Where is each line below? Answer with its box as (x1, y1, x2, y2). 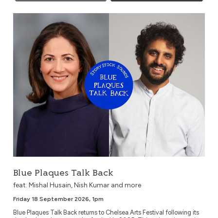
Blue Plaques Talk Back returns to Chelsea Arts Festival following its (13, 208, 199, 216)
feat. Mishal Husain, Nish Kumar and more (13, 181, 141, 189)
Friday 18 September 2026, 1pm (13, 195, 104, 202)
